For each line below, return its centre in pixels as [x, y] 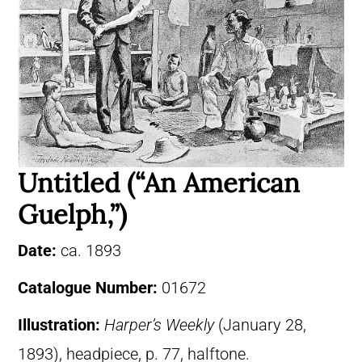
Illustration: [61, 325]
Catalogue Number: [90, 288]
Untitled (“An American [159, 182]
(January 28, [260, 325]
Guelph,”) [72, 214]
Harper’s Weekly [159, 325]
